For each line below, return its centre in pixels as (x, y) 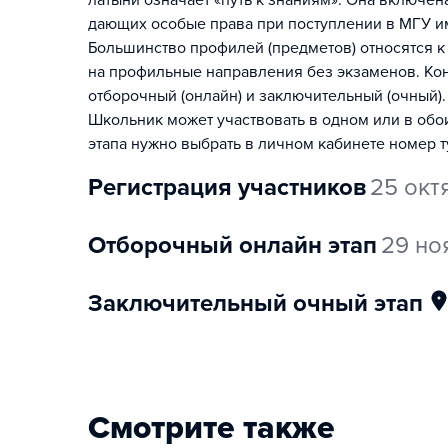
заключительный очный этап (263, 303)
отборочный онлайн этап (241, 245)
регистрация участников (234, 187)
